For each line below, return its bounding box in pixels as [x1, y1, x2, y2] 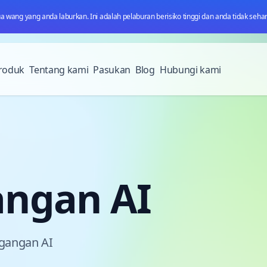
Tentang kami [29, 63, 89, 76]
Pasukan [93, 63, 131, 76]
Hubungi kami [159, 63, 221, 76]
